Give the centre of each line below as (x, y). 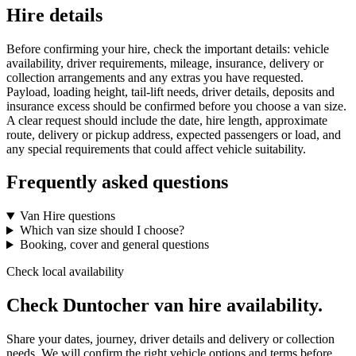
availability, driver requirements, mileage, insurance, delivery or (165, 63)
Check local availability (65, 272)
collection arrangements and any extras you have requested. (155, 77)
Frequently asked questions (117, 182)
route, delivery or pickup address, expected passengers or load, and (174, 134)
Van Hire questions (67, 216)
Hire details (54, 15)
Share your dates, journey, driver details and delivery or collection (170, 339)
